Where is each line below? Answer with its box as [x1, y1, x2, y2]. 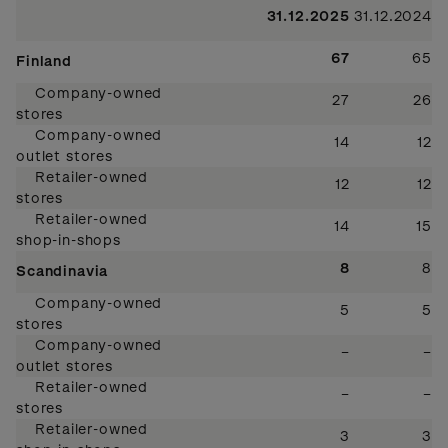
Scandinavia [16, 262, 109, 280]
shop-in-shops [16, 231, 121, 249]
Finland [16, 52, 72, 70]
